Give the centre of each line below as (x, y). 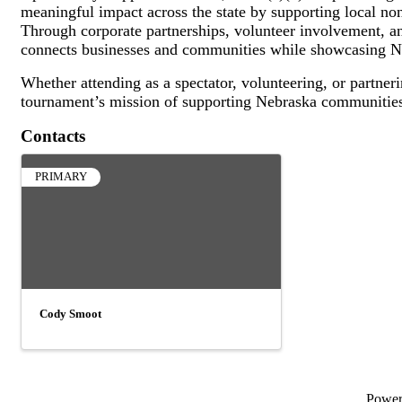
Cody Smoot (70, 314)
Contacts (53, 136)
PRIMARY (61, 177)
